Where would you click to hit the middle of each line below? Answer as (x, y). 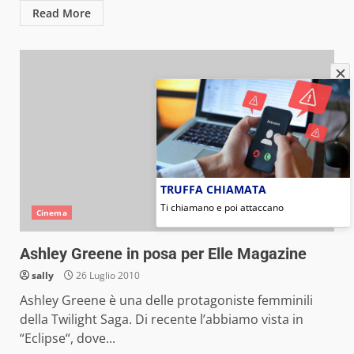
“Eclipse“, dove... (68, 338)
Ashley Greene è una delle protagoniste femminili (166, 300)
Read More (62, 13)
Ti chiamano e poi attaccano (222, 207)
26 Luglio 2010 (107, 275)
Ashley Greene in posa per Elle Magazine (163, 254)
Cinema (52, 213)
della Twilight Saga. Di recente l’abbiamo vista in (162, 319)
